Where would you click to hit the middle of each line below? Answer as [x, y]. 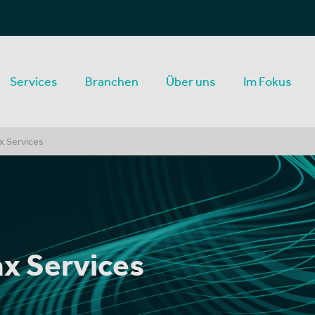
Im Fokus [268, 81]
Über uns [191, 81]
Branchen [112, 81]
